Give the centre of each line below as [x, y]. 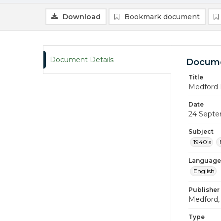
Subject [201, 131]
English [204, 171]
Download [82, 17]
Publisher [204, 190]
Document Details [82, 60]
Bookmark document [162, 17]
